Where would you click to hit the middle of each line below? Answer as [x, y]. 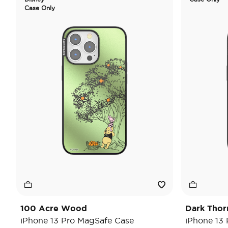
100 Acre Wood [54, 208]
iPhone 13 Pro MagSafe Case [77, 220]
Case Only [40, 8]
